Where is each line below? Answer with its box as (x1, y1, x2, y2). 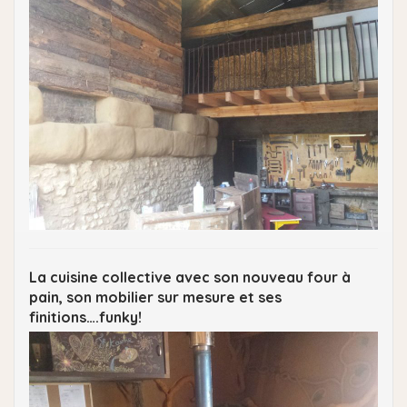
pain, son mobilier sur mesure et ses (29, 287, 282, 306)
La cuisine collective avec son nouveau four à (29, 267, 351, 286)
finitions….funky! (29, 307, 142, 326)
